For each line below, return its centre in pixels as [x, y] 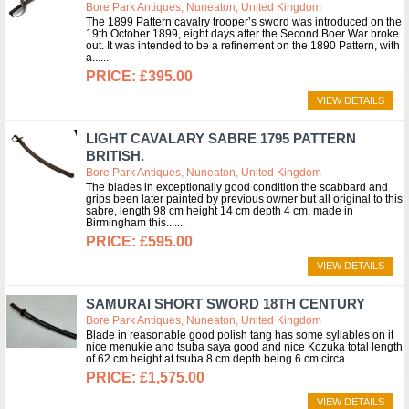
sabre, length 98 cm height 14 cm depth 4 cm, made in [220, 211]
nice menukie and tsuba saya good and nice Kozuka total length [244, 347]
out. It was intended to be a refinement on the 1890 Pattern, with [243, 46]
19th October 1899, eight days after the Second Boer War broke [242, 34]
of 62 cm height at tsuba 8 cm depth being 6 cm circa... [220, 359]
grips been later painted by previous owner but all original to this [244, 199]
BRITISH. [115, 156]
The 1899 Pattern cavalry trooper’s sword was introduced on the [244, 22]
